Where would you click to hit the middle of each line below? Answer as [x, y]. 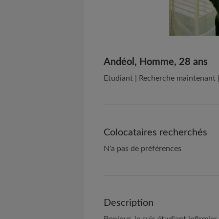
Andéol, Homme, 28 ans [156, 62]
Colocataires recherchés [155, 132]
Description [129, 203]
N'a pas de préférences [142, 149]
